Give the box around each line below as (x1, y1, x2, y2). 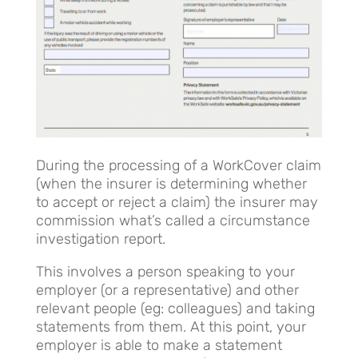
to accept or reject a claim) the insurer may (35, 193, 318, 211)
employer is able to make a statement (35, 336, 282, 354)
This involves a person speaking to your (35, 262, 295, 280)
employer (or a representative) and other (35, 280, 299, 299)
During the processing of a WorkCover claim (35, 156, 321, 174)
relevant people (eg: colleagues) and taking (35, 299, 315, 317)
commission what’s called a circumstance (35, 211, 310, 229)
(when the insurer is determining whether (35, 174, 307, 193)
